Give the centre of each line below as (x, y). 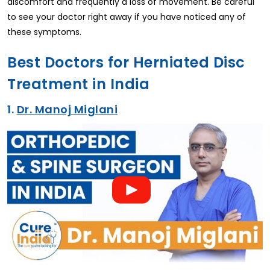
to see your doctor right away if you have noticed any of (127, 17)
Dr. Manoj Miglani (67, 109)
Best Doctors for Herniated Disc (126, 62)
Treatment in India (78, 84)
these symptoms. (44, 32)
